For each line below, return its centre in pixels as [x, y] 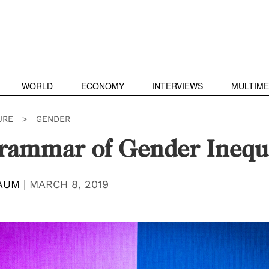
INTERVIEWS [178, 86]
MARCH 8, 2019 [69, 184]
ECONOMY [102, 86]
